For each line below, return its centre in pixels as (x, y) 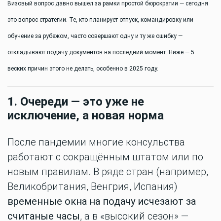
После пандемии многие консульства (96, 142)
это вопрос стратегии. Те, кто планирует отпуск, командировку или (100, 20)
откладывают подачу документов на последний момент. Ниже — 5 (101, 52)
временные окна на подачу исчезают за (102, 201)
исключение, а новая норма (86, 115)
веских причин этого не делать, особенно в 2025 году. (83, 69)
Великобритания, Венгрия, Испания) (92, 186)
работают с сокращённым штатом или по (105, 157)
